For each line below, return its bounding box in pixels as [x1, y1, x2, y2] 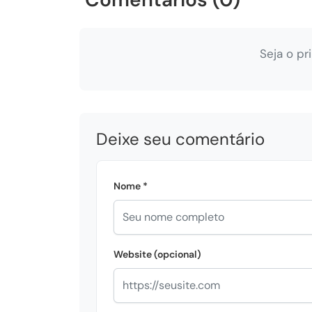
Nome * [114, 179, 148, 192]
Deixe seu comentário [96, 127, 265, 150]
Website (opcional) [114, 247, 201, 260]
